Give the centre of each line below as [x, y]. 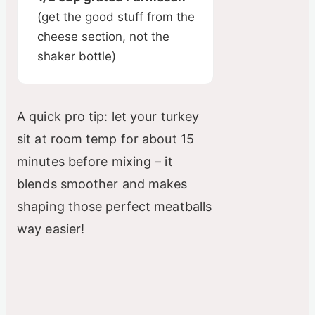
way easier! [51, 229]
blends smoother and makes [102, 184]
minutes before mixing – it [95, 162]
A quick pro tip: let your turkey [108, 117]
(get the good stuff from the [116, 17]
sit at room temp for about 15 [105, 139]
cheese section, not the [103, 37]
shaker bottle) [77, 57]
